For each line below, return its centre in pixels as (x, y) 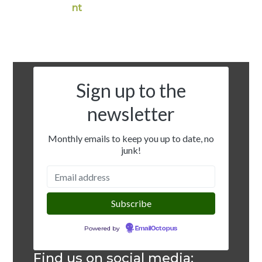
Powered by (103, 229)
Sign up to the (131, 91)
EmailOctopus (156, 229)
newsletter (131, 114)
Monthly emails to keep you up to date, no (131, 139)
